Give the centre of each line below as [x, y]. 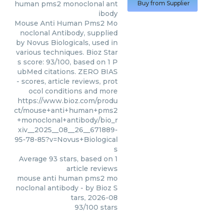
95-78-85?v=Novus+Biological [66, 139]
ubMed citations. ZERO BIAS [68, 72]
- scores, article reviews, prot [67, 81]
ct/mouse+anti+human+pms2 [66, 110]
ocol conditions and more [73, 91]
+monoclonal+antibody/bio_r [67, 120]
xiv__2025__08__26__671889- [68, 130]
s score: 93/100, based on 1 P [68, 62]
